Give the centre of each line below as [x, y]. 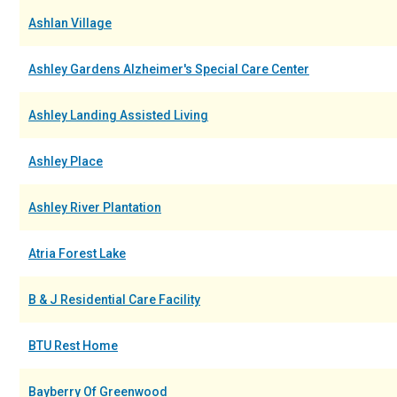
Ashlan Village [70, 23]
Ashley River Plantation [95, 207]
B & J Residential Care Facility [114, 300]
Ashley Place [66, 161]
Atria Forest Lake [77, 253]
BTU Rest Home [73, 346]
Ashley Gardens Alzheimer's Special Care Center [169, 69]
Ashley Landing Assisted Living [118, 115]
